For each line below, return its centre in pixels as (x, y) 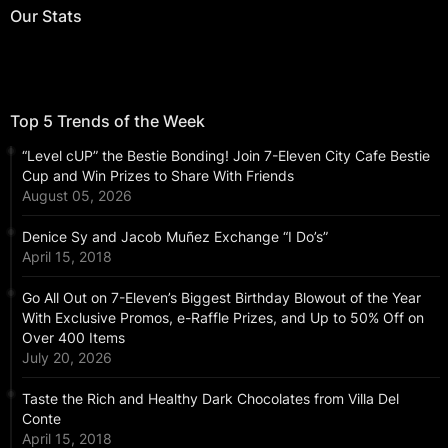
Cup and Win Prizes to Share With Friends (158, 176)
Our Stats (46, 16)
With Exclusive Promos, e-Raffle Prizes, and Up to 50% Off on (223, 318)
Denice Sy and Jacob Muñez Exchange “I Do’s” (175, 237)
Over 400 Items (73, 338)
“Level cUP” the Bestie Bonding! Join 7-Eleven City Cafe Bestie (226, 156)
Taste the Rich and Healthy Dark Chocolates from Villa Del (210, 399)
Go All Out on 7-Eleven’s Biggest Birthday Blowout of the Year (221, 298)
